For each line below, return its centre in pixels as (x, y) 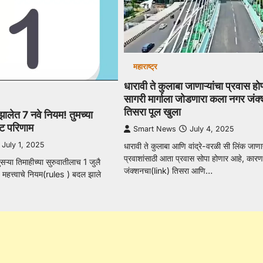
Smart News (154, 129)
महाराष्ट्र (146, 67)
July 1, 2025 (23, 145)
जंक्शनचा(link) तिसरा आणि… (168, 171)
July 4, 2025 (211, 129)
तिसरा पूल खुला (152, 112)
